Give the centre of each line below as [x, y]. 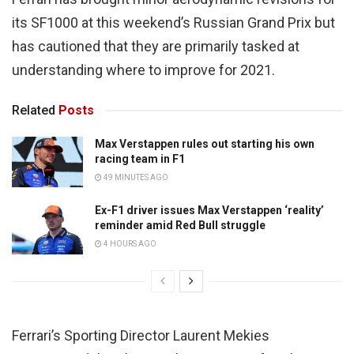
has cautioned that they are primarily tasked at [156, 46]
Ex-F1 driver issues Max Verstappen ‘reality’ [209, 211]
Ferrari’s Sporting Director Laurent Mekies [141, 335]
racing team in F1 [140, 158]
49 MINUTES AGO [135, 177]
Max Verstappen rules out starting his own [205, 143]
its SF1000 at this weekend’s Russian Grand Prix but [173, 22]
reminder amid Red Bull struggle [180, 226]
